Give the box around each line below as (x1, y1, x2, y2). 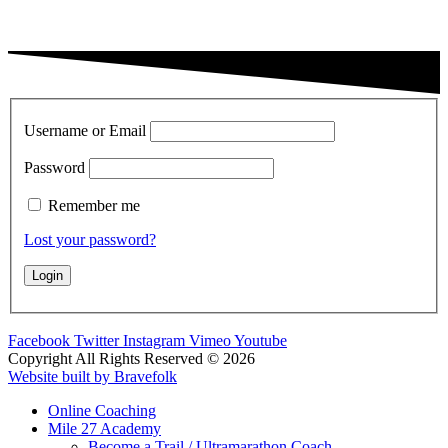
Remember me (48, 197, 140, 215)
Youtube (234, 332, 287, 350)
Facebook (8, 332, 70, 350)
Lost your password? (24, 231, 156, 249)
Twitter (74, 332, 119, 350)
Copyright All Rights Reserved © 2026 (8, 350, 255, 368)
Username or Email (24, 122, 146, 140)
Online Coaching (48, 402, 156, 420)
